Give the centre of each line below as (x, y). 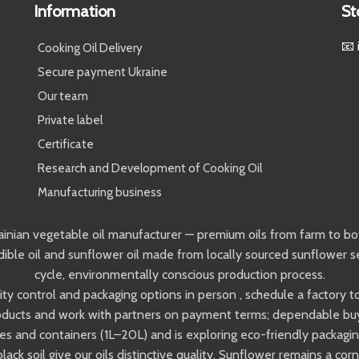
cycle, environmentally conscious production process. (179, 275)
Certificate (66, 145)
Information (75, 12)
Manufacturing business (100, 193)
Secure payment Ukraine (103, 73)
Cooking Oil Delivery (91, 48)
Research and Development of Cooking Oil (150, 169)
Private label (71, 121)
